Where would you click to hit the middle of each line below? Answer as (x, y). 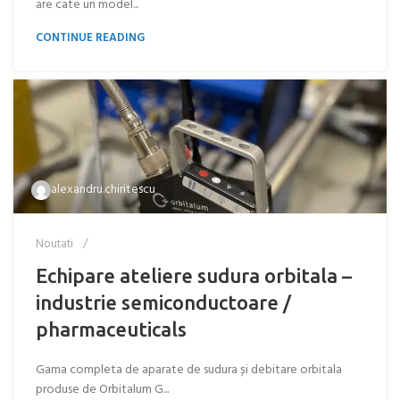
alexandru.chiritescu (103, 190)
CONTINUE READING (90, 38)
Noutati (54, 244)
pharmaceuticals (111, 329)
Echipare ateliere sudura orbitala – (194, 275)
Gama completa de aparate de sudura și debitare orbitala (189, 370)
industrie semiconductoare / (163, 302)
